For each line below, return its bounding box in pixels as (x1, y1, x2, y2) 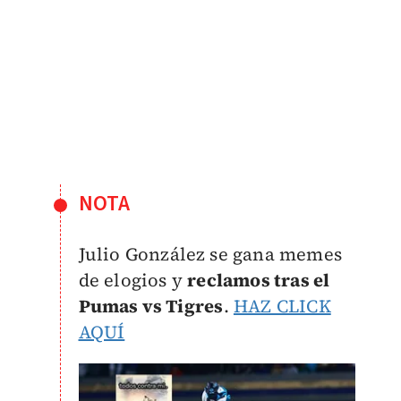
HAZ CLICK (233, 293, 331, 319)
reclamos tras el (187, 267, 330, 293)
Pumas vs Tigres (78, 293, 224, 319)
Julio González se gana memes (78, 241, 343, 267)
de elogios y (78, 267, 188, 293)
